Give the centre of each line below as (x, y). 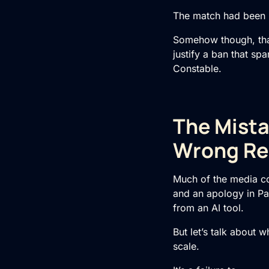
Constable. (197, 68)
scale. (186, 246)
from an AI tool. (208, 208)
